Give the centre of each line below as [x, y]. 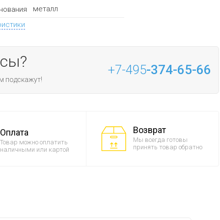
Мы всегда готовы [160, 140]
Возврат [149, 130]
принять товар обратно [167, 147]
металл [45, 9]
